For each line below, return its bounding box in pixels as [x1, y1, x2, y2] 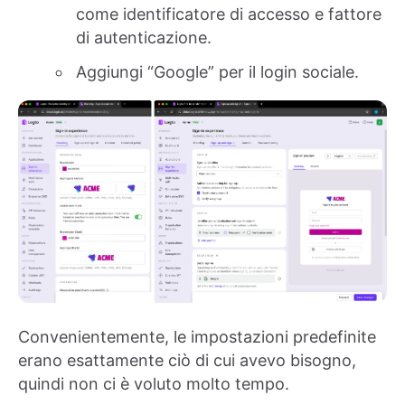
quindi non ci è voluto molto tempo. [18, 374, 289, 394]
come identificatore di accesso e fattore [76, 5, 381, 24]
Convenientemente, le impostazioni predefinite [18, 327, 376, 347]
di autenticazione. [76, 28, 212, 48]
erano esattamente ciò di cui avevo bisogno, [18, 351, 356, 371]
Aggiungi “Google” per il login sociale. [76, 62, 359, 82]
